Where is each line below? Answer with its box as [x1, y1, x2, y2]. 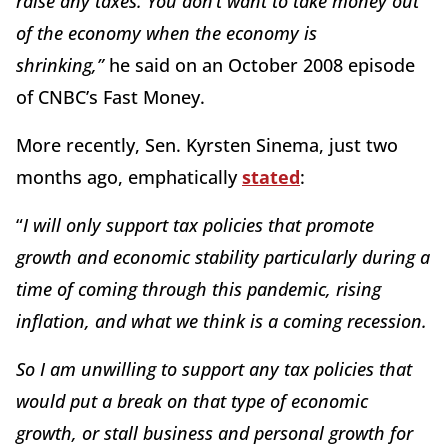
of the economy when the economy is [16, 20, 317, 45]
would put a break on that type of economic [16, 388, 368, 413]
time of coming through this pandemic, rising [16, 276, 381, 301]
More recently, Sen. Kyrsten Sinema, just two [16, 132, 398, 157]
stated [242, 164, 300, 189]
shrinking [16, 52, 92, 77]
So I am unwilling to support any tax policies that [16, 356, 412, 381]
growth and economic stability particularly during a [16, 244, 430, 269]
